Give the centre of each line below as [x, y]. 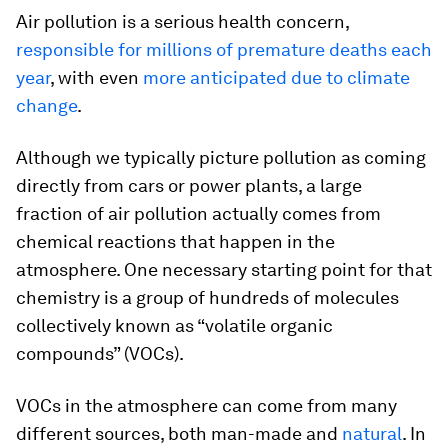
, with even [96, 77]
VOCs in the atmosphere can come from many [206, 405]
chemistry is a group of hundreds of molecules [207, 297]
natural [372, 433]
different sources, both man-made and [179, 433]
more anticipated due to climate [276, 77]
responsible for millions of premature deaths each [224, 49]
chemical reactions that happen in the [175, 241]
